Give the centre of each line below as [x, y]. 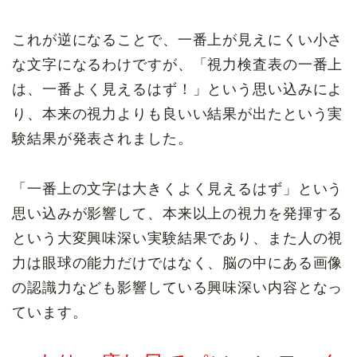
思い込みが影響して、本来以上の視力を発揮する [178, 213]
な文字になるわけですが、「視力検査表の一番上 [178, 64]
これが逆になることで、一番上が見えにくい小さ [178, 39]
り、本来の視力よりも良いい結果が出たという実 [178, 114]
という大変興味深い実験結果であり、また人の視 [178, 238]
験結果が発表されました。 [102, 138]
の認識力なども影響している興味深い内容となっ [178, 287]
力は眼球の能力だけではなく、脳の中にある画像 [178, 263]
